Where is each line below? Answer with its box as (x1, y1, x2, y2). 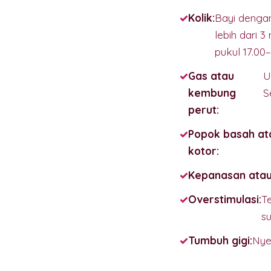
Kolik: (188, 11, 215, 24)
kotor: (188, 144, 219, 157)
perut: (188, 103, 219, 116)
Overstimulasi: (188, 192, 261, 206)
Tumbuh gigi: (188, 233, 252, 247)
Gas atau (188, 69, 234, 82)
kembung (188, 86, 236, 99)
